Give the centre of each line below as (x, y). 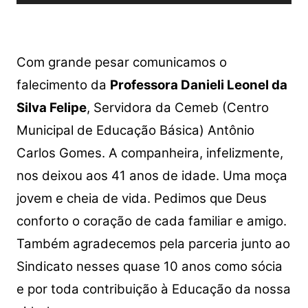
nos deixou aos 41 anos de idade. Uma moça (152, 175)
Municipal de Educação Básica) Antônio (135, 130)
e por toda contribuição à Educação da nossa (153, 289)
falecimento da (63, 85)
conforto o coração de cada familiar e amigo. (151, 221)
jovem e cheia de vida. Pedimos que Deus (141, 198)
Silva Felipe (51, 107)
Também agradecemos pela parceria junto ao (153, 243)
